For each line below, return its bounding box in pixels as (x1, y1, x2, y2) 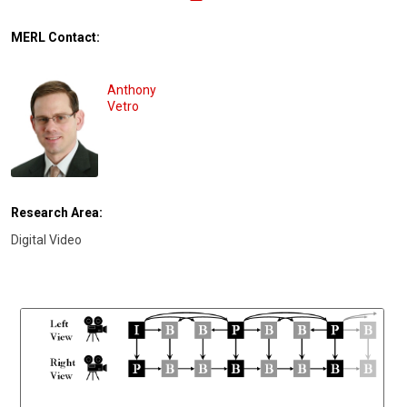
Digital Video (11, 232, 82, 247)
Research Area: (11, 204, 103, 220)
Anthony (107, 82, 156, 97)
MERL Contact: (11, 30, 100, 45)
